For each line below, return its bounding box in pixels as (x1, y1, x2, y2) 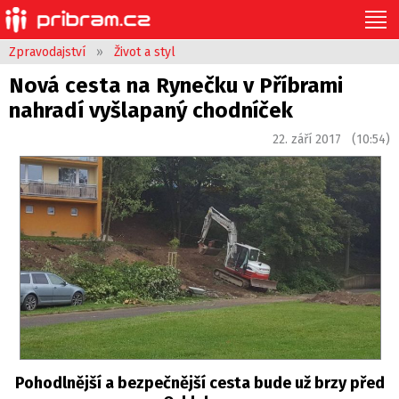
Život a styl (114, 45, 175, 60)
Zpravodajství (9, 45, 85, 60)
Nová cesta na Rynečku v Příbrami (9, 73, 343, 98)
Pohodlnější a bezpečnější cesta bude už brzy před (14, 372, 385, 393)
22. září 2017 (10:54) (273, 132, 390, 147)
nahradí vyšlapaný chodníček (9, 98, 293, 123)
